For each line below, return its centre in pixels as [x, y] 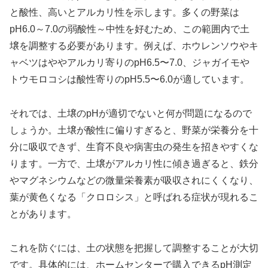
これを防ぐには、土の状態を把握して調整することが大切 [134, 248]
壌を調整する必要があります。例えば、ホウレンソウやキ [134, 46]
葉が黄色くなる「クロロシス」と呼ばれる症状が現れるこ [134, 197]
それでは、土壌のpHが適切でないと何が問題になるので [131, 114]
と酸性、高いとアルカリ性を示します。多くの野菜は [124, 13]
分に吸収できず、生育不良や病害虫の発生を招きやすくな [134, 147]
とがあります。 [43, 214]
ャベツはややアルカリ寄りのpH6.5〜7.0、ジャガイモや [130, 63]
